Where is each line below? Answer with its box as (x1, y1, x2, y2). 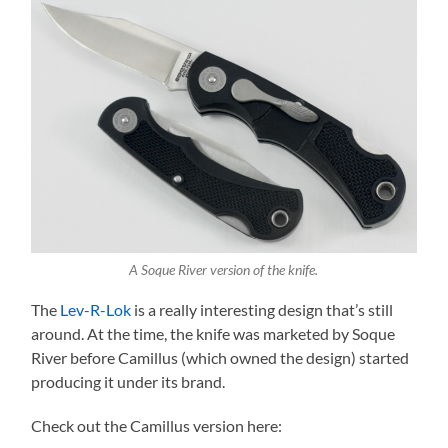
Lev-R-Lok (60, 299, 132, 319)
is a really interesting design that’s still (131, 299, 394, 319)
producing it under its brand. (31, 371, 226, 391)
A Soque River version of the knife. (129, 262, 319, 279)
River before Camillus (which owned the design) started (31, 347, 410, 367)
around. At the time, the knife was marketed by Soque (31, 323, 396, 343)
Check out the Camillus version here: (31, 415, 283, 435)
